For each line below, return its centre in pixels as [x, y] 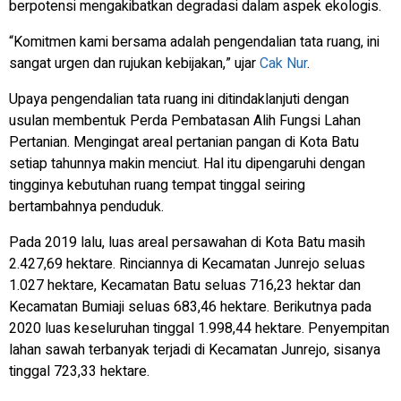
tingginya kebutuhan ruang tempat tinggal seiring [157, 185]
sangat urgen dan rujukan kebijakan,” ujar [134, 63]
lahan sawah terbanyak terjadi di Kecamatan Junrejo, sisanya [195, 350]
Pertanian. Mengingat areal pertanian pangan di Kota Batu [184, 142]
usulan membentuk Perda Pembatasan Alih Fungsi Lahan [185, 120]
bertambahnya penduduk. [86, 206]
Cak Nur [283, 63]
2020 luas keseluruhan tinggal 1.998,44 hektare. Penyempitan [199, 328]
